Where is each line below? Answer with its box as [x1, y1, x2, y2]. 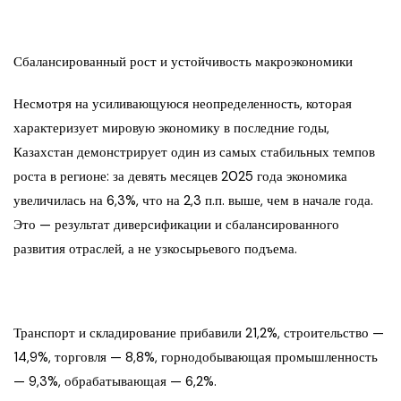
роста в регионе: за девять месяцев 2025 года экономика [13, 167, 347, 186]
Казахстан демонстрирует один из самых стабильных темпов [13, 143, 375, 162]
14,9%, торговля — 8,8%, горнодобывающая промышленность [13, 348, 378, 367]
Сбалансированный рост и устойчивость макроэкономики [13, 53, 353, 72]
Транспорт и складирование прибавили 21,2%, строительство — [13, 324, 384, 343]
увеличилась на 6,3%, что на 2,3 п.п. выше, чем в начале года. [13, 192, 373, 210]
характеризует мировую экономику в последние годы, [13, 119, 329, 138]
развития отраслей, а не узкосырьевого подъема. [13, 240, 297, 259]
